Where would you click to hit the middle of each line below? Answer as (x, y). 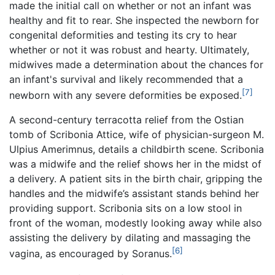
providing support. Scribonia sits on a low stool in (126, 208)
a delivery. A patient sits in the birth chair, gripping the (136, 179)
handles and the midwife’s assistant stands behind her (134, 194)
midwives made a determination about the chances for (136, 65)
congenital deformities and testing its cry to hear (123, 35)
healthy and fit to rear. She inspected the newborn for (134, 21)
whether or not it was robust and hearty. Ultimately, (129, 50)
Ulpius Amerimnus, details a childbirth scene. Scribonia (137, 149)
